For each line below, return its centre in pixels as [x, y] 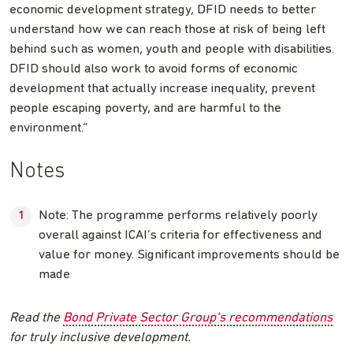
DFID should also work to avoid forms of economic [154, 69]
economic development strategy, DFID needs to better [163, 9]
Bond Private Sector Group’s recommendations [198, 318]
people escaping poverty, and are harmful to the [145, 108]
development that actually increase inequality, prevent [162, 88]
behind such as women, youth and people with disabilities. [172, 49]
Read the [36, 318]
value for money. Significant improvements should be [189, 255]
